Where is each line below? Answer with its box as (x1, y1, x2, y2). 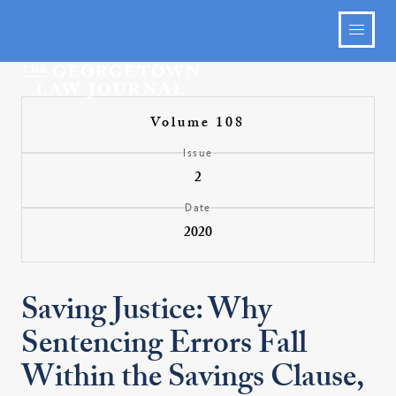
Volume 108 (150, 112, 246, 136)
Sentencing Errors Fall (21, 321, 308, 374)
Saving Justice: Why (21, 287, 272, 340)
